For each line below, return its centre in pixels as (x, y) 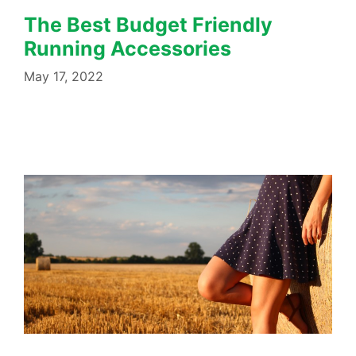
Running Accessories (128, 48)
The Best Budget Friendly (148, 24)
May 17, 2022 (64, 76)
